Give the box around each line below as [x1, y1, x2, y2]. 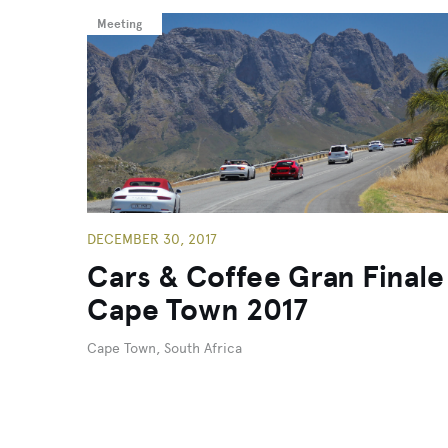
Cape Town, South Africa [87, 340, 242, 357]
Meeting [97, 17, 142, 31]
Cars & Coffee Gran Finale [87, 258, 444, 296]
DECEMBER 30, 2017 [87, 231, 217, 248]
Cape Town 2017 [87, 291, 308, 329]
